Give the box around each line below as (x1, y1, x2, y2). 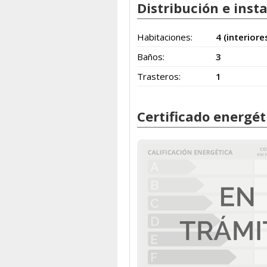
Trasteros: (137, 70, 181, 82)
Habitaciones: (137, 31, 193, 43)
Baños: (137, 51, 164, 63)
